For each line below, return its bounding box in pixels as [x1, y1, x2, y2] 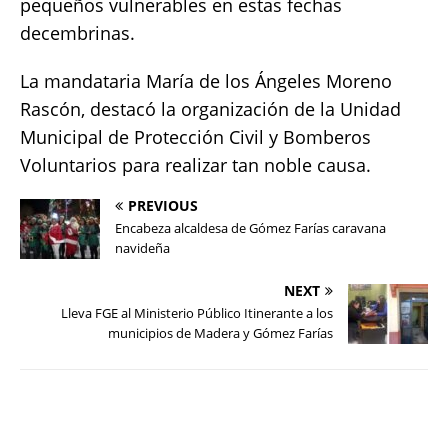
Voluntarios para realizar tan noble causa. [20, 153, 371, 178]
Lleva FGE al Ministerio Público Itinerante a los [61, 304, 333, 323]
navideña [115, 239, 170, 258]
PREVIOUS [128, 196, 198, 216]
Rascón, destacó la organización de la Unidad [20, 97, 401, 122]
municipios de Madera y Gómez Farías [108, 324, 333, 343]
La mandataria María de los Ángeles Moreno [20, 69, 392, 94]
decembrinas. [20, 21, 135, 46]
